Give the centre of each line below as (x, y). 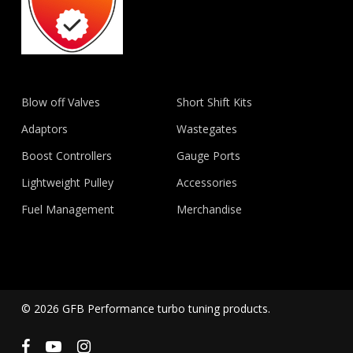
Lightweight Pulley (67, 182)
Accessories (207, 182)
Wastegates (207, 128)
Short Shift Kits (214, 102)
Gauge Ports (208, 155)
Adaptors (44, 128)
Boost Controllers (66, 155)
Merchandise (209, 209)
